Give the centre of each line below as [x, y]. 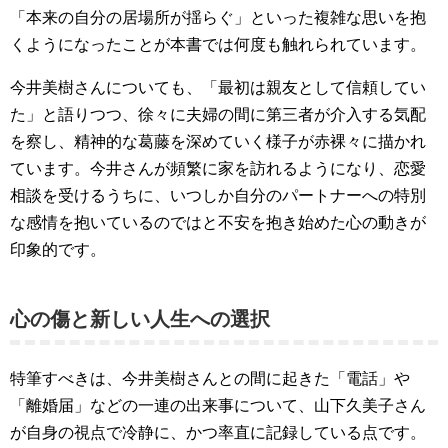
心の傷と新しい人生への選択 [140, 319]
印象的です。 [58, 249]
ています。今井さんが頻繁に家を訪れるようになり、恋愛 [218, 168]
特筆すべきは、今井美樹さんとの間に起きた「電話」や [210, 378]
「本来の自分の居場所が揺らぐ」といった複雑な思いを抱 [218, 17]
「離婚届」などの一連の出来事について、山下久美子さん [218, 405]
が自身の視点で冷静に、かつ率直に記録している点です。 [218, 432]
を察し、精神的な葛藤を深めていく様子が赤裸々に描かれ [218, 141]
